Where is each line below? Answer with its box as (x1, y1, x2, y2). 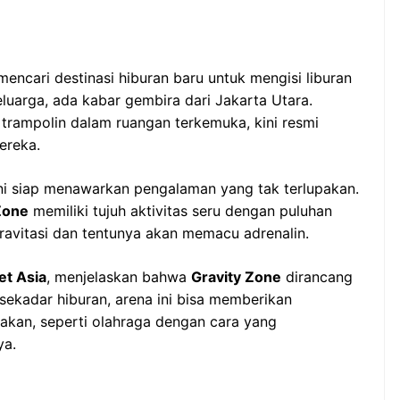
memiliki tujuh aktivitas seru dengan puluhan (29, 201, 332, 220)
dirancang (281, 267, 353, 286)
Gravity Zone (191, 267, 281, 286)
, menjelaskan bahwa (46, 267, 191, 286)
